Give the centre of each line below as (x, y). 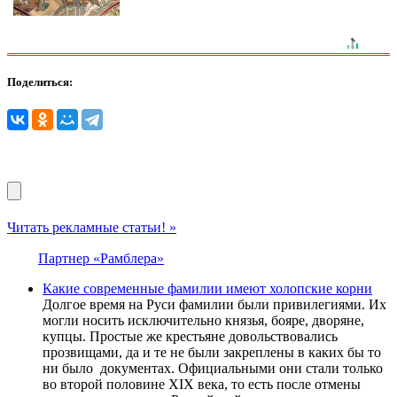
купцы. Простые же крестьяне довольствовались (190, 336)
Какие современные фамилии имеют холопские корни (207, 288)
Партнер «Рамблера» (101, 258)
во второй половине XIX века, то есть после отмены (202, 384)
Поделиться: (40, 82)
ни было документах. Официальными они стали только (213, 368)
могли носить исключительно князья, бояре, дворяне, (203, 320)
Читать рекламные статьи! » (92, 227)
